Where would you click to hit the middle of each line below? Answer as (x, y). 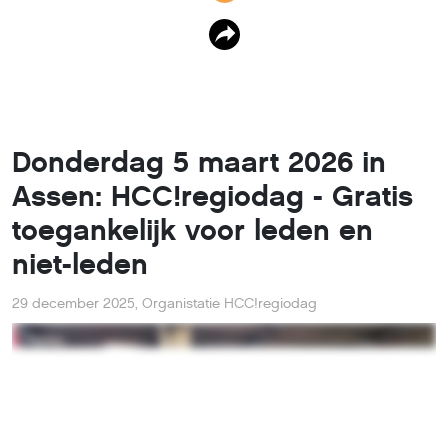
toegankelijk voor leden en (192, 230)
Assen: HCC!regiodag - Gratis (212, 196)
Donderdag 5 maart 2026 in (199, 162)
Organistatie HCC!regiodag (229, 303)
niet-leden (80, 264)
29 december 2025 (73, 303)
